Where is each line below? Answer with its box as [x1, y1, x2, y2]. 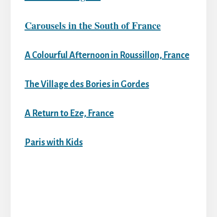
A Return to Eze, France [24, 108, 114, 118]
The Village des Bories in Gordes [24, 79, 149, 89]
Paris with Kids [24, 137, 83, 147]
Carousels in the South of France [24, 18, 161, 32]
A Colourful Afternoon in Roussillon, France [24, 50, 189, 60]
